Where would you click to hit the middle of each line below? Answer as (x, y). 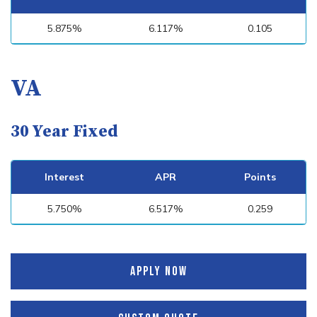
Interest (64, 177)
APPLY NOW (158, 271)
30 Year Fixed (64, 132)
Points (260, 177)
